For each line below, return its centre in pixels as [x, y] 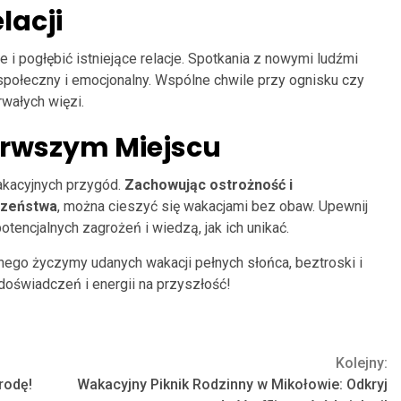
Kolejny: [362, 363]
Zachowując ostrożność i [209, 184]
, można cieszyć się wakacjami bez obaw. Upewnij [213, 206]
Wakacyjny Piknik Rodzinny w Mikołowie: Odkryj [232, 384]
